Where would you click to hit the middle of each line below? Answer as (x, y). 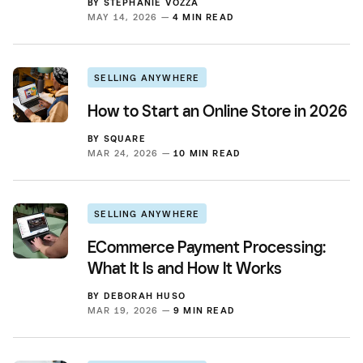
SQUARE (124, 138)
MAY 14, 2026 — (130, 17)
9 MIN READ (204, 310)
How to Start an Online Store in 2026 (218, 111)
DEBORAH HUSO (145, 295)
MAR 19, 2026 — (130, 310)
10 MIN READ (207, 153)
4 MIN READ (203, 17)
